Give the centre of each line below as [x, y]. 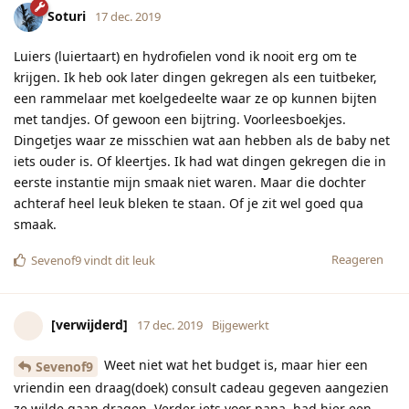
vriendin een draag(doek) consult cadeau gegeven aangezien [201, 388]
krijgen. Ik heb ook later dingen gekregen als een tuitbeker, [195, 78]
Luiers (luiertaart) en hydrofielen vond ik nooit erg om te [185, 57]
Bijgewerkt [241, 325]
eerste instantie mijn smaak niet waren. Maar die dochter [190, 183]
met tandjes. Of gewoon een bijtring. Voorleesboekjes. [180, 120]
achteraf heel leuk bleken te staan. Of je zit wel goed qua [189, 204]
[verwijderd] [89, 325]
